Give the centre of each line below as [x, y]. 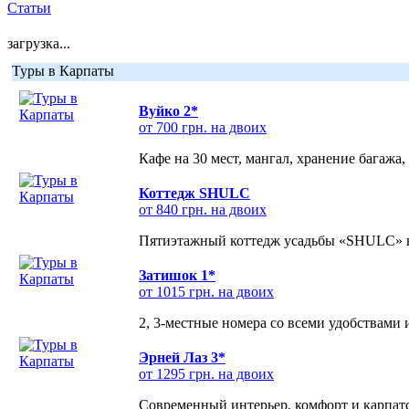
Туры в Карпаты [63, 71]
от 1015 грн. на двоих [206, 292]
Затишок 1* [177, 275]
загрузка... [39, 43]
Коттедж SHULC [194, 193]
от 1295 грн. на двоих [206, 374]
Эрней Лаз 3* [182, 357]
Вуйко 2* [168, 111]
